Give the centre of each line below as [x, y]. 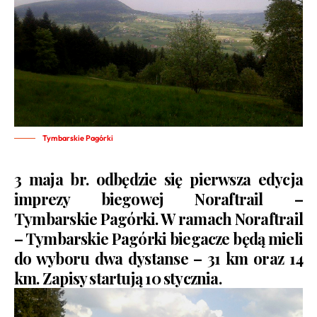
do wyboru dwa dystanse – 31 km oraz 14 [158, 259]
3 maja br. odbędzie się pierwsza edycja [158, 179]
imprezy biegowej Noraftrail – [158, 199]
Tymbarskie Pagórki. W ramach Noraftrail [158, 219]
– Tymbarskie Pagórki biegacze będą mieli [158, 239]
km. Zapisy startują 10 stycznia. [118, 278]
